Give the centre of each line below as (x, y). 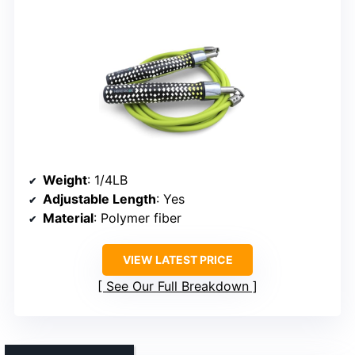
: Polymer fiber (137, 218)
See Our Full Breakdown (177, 286)
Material (68, 218)
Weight (65, 180)
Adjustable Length (99, 199)
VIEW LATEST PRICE (177, 260)
